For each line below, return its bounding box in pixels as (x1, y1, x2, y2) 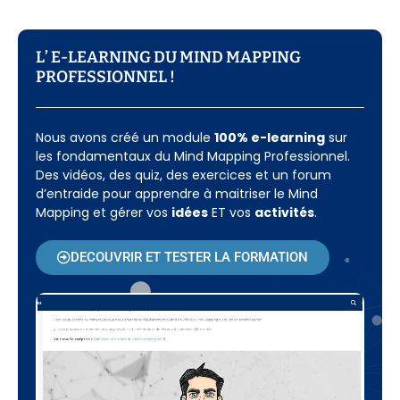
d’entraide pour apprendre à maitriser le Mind (36, 184, 318, 203)
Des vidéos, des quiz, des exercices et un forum (36, 165, 331, 184)
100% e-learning (214, 128, 325, 146)
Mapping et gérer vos (36, 203, 171, 221)
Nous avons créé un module (36, 128, 214, 146)
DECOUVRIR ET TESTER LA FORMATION (71, 248, 308, 265)
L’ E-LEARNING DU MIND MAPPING (36, 46, 301, 67)
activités (254, 203, 314, 221)
